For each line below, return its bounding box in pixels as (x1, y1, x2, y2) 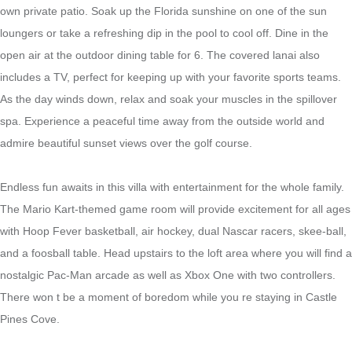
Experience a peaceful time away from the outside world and (24, 114, 324, 127)
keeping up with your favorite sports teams (127, 70, 338, 83)
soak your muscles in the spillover (170, 92, 337, 105)
